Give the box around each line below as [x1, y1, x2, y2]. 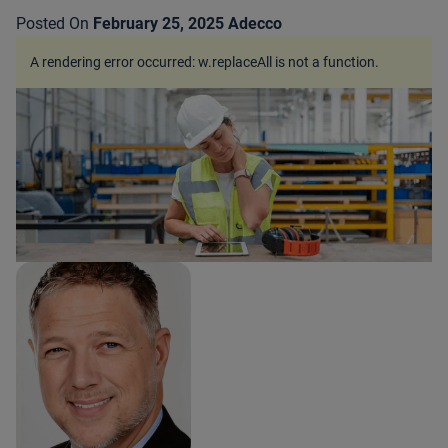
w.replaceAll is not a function [198, 54, 375, 70]
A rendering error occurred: [30, 54, 198, 70]
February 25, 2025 [93, 14, 224, 33]
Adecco [228, 14, 282, 33]
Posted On [16, 14, 89, 33]
